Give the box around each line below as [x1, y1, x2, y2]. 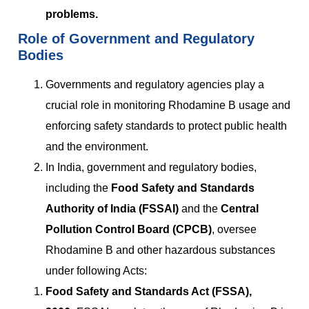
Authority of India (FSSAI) [46, 203, 179, 215]
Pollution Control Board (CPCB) [46, 223, 212, 236]
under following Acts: [46, 265, 147, 277]
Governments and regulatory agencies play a [46, 79, 264, 91]
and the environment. [46, 141, 148, 153]
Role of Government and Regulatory [18, 31, 255, 47]
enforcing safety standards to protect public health [46, 120, 287, 132]
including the [46, 182, 111, 195]
